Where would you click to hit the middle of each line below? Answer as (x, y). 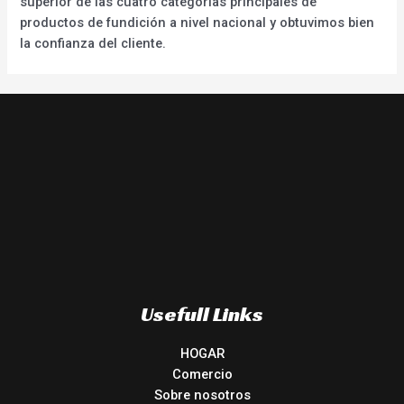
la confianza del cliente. (93, 44)
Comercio (202, 375)
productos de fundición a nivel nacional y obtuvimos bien (197, 23)
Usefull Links (202, 314)
